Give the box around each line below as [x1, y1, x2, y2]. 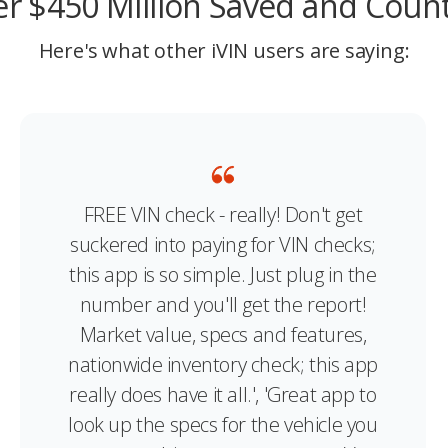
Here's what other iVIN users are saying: [38, 36, 410, 64]
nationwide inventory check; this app [68, 350, 378, 378]
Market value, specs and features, [79, 320, 367, 348]
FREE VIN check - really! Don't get [83, 200, 363, 228]
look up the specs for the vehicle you [68, 410, 378, 438]
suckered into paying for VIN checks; [70, 230, 376, 258]
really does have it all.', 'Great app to [69, 380, 377, 408]
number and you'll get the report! [79, 290, 367, 318]
